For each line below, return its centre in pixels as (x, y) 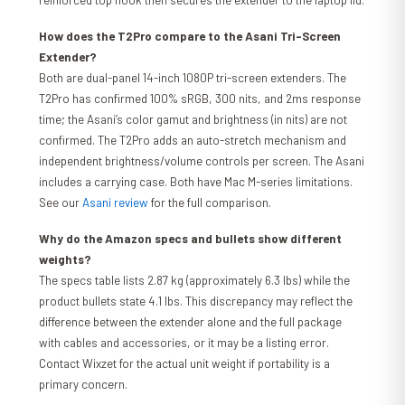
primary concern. (84, 385)
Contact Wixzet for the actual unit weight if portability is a (185, 364)
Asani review (116, 203)
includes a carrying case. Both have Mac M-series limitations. (196, 182)
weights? (66, 260)
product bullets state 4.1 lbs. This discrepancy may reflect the (196, 301)
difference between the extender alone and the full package (191, 322)
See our (61, 203)
